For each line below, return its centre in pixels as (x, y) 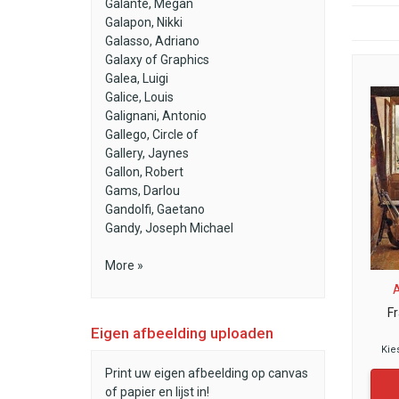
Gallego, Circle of (152, 134)
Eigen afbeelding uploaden (182, 333)
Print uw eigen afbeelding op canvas (207, 373)
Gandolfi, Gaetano (155, 209)
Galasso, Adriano (152, 41)
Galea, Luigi (137, 78)
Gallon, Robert (144, 172)
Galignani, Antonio (156, 116)
